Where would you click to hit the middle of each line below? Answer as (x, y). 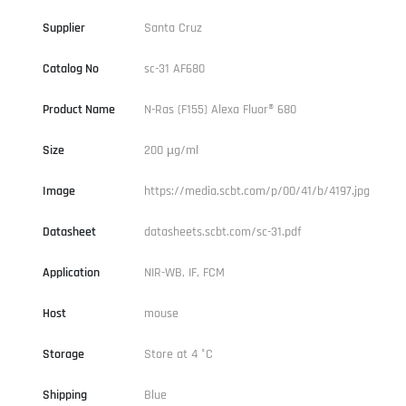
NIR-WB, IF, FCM (184, 272)
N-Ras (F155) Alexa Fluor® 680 (220, 109)
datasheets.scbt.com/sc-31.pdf (222, 232)
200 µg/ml (171, 150)
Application (71, 272)
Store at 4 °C (178, 354)
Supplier (63, 28)
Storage (63, 354)
